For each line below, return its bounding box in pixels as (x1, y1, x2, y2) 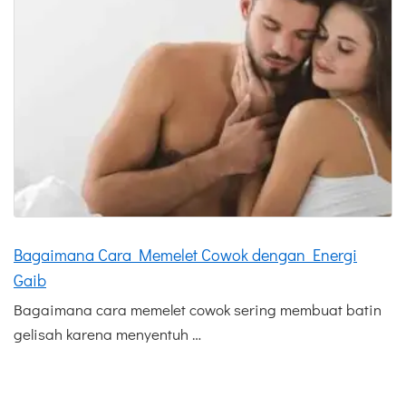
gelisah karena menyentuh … (14, 324, 201, 345)
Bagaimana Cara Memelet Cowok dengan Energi (14, 244, 357, 266)
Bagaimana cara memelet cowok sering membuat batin (14, 299, 382, 321)
